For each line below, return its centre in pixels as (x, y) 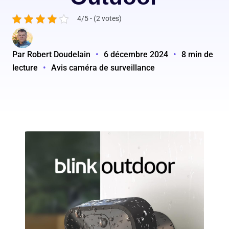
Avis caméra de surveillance (103, 68)
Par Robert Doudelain (51, 55)
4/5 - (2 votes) (99, 19)
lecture (25, 68)
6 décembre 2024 (136, 55)
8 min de (197, 55)
